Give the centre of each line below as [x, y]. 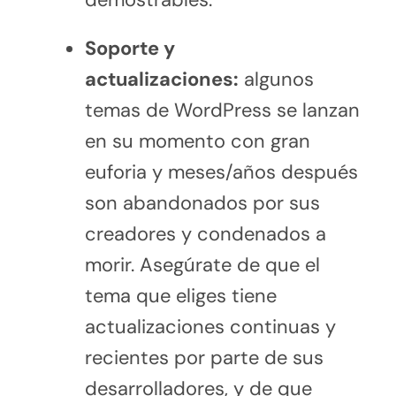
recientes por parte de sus [204, 357]
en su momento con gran [197, 141]
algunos [276, 79]
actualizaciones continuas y [210, 326]
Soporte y [129, 48]
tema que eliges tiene [180, 295]
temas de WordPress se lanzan [222, 110]
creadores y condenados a [205, 233]
